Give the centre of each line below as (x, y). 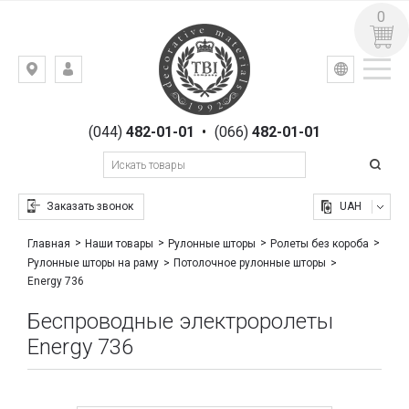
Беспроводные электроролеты (180, 322)
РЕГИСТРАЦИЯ (125, 97)
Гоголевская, (77, 125)
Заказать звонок (90, 206)
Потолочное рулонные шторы (250, 263)
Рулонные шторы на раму (94, 263)
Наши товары (120, 244)
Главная (49, 244)
